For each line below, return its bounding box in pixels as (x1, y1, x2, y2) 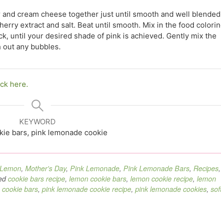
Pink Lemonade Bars (123, 163, 189, 173)
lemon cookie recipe (130, 173, 193, 184)
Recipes (193, 163, 219, 173)
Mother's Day (25, 163, 66, 173)
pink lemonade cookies (135, 184, 207, 194)
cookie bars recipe (8, 173, 65, 184)
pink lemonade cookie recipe (42, 184, 131, 194)
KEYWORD (19, 116, 56, 126)
